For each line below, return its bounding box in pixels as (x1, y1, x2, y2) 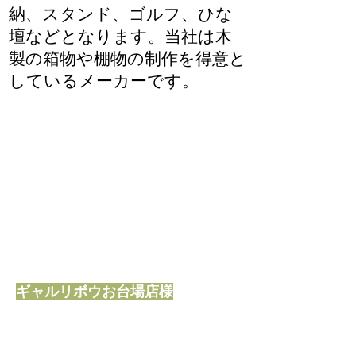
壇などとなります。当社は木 (9, 26, 232, 46)
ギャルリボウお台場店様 (16, 283, 173, 300)
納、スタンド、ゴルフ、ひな (9, 4, 233, 24)
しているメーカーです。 (9, 71, 199, 91)
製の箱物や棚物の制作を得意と (9, 48, 246, 68)
